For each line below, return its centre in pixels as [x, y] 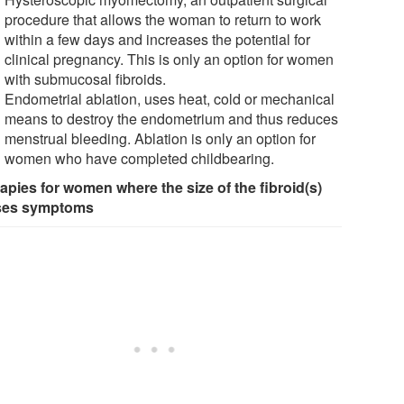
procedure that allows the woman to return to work [163, 19]
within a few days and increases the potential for [158, 39]
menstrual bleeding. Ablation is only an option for [161, 138]
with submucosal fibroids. [86, 78]
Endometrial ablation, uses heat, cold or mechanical [170, 98]
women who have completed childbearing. [140, 158]
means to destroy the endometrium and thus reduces [172, 118]
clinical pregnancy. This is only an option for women [170, 59]
